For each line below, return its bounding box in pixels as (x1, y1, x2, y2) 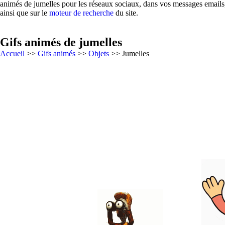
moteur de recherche (49, 9, 114, 17)
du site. (114, 9, 138, 17)
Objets (88, 49, 109, 58)
